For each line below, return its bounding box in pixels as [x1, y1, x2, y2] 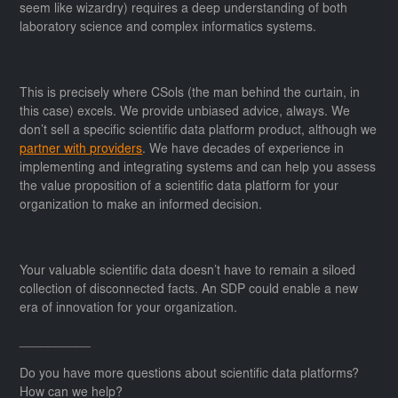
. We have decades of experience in [142, 143, 345, 156]
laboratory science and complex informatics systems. [20, 21, 321, 35]
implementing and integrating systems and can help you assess [20, 162, 377, 175]
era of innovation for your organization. [20, 302, 238, 315]
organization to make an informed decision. [20, 199, 263, 212]
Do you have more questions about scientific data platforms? [20, 368, 360, 381]
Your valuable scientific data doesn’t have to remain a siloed [20, 265, 356, 278]
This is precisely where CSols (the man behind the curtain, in [20, 87, 361, 100]
